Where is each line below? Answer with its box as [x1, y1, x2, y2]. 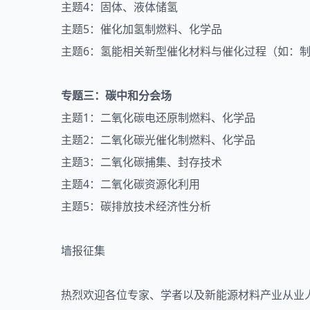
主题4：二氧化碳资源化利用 [61, 176, 200, 192]
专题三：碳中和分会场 [61, 87, 172, 103]
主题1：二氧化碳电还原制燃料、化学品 [61, 109, 255, 125]
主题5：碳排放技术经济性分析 [61, 198, 211, 214]
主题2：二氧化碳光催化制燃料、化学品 [61, 131, 255, 147]
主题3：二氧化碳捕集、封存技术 [61, 154, 222, 170]
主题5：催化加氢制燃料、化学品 [61, 21, 222, 37]
